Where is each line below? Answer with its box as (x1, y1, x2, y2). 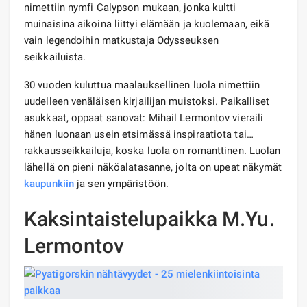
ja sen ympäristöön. (74, 177, 169, 190)
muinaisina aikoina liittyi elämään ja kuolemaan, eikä (24, 17, 270, 30)
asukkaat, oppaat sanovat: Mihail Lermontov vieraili (24, 111, 264, 124)
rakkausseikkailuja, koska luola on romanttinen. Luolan (24, 144, 281, 157)
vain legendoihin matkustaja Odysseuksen (24, 34, 219, 47)
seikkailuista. (24, 50, 86, 63)
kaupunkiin (24, 177, 74, 190)
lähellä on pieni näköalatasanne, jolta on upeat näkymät (24, 160, 282, 173)
